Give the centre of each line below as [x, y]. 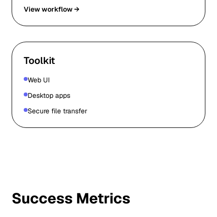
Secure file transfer [57, 111]
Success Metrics [71, 198]
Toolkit [39, 61]
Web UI [39, 80]
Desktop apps [49, 95]
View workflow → [52, 9]
